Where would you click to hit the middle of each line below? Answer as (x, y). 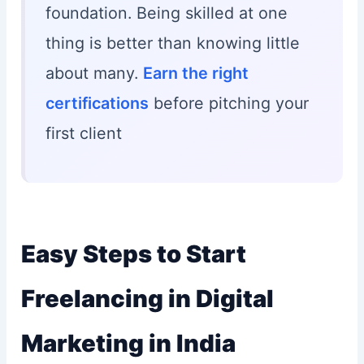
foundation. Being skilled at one (166, 13)
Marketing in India (128, 344)
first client (83, 134)
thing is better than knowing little (172, 43)
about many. (94, 74)
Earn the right (195, 74)
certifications (97, 104)
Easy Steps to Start (133, 254)
